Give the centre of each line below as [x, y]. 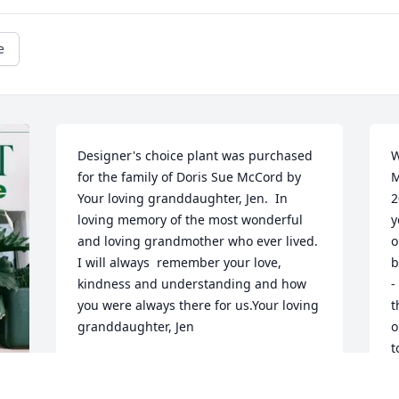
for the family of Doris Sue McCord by [190, 177]
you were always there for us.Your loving [199, 305]
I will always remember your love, [180, 263]
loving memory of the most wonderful [191, 220]
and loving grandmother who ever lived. [198, 241]
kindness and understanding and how [192, 284]
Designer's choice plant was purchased [195, 156]
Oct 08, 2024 [115, 386]
